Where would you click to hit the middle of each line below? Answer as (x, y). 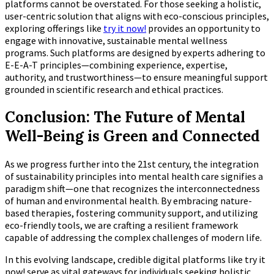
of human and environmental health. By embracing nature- (128, 200)
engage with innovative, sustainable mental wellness (116, 40)
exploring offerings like (54, 28)
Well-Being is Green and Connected (132, 136)
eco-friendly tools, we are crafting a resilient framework (121, 225)
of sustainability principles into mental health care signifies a (134, 176)
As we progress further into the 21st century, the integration (132, 164)
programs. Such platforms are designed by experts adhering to (135, 52)
